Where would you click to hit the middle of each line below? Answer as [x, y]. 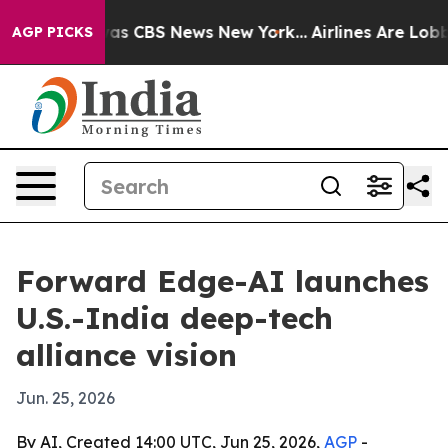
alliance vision [126, 355]
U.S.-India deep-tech [174, 318]
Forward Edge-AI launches [222, 281]
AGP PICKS [52, 32]
